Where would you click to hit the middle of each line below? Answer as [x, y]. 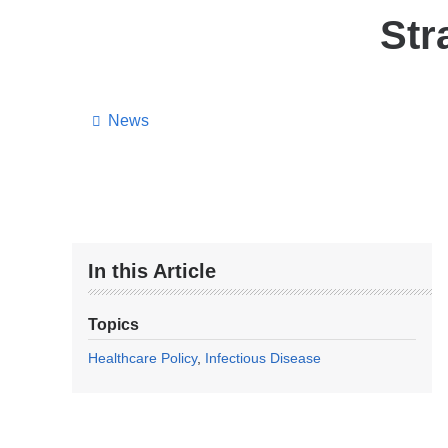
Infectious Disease [263, 357]
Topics [113, 324]
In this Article [152, 270]
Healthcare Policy [142, 357]
